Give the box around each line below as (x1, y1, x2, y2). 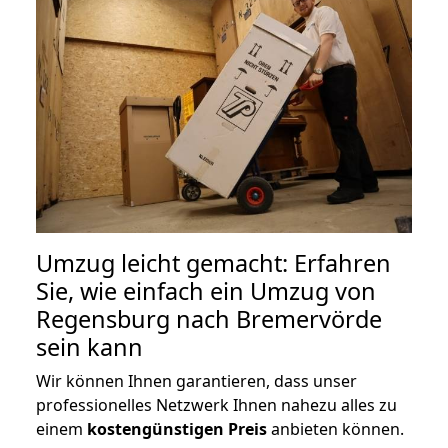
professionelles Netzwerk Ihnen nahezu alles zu (36, 393, 397, 416)
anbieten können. (267, 417, 404, 440)
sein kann (36, 330, 143, 363)
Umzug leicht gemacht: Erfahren (36, 246, 391, 279)
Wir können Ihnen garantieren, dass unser (36, 369, 357, 392)
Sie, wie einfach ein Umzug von (36, 274, 376, 307)
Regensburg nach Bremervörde (36, 302, 382, 335)
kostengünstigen (87, 417, 224, 440)
